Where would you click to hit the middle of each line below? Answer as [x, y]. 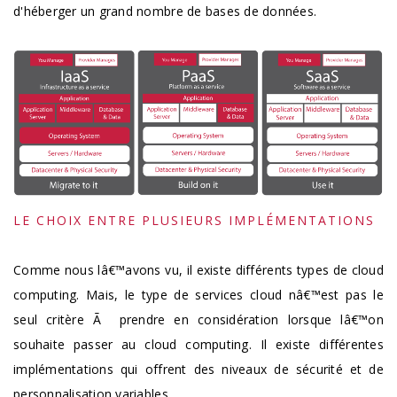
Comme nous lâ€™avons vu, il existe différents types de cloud [198, 269]
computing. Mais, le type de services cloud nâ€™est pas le [198, 294]
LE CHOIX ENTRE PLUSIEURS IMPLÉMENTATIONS [194, 220]
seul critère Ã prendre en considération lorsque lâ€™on [198, 319]
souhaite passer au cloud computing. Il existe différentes [198, 344]
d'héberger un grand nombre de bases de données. [165, 11]
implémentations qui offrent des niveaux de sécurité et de [198, 369]
